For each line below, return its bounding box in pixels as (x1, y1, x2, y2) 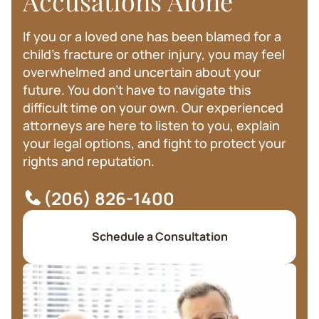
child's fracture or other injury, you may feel (23, 45, 285, 63)
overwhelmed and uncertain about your (23, 63, 261, 80)
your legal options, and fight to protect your (23, 134, 286, 152)
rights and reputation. (23, 152, 155, 169)
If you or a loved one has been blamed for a (23, 27, 281, 45)
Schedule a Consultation (91, 228, 228, 244)
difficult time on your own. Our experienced (23, 98, 283, 116)
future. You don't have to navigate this (23, 80, 251, 98)
